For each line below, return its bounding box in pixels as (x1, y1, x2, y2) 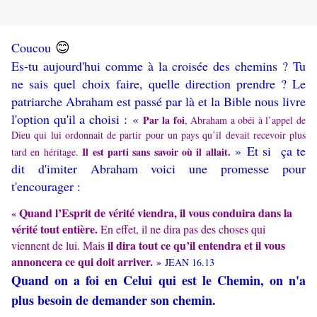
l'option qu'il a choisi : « (11, 110, 144, 128)
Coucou (11, 39, 55, 57)
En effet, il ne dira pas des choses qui (100, 221, 265, 237)
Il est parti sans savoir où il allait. (82, 144, 231, 160)
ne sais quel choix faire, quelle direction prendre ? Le (11, 75, 306, 93)
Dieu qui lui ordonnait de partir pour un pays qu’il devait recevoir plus (11, 128, 306, 142)
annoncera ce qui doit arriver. (11, 253, 153, 270)
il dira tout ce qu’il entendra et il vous (105, 237, 285, 254)
